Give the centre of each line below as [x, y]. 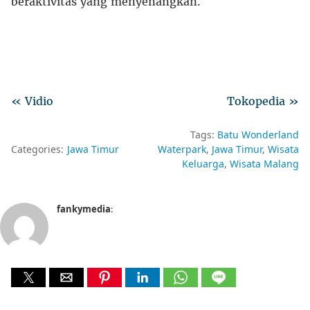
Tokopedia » [263, 101]
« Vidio [32, 101]
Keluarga [203, 163]
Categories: [37, 149]
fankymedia [84, 209]
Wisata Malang [264, 163]
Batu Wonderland [258, 134]
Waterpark [182, 149]
